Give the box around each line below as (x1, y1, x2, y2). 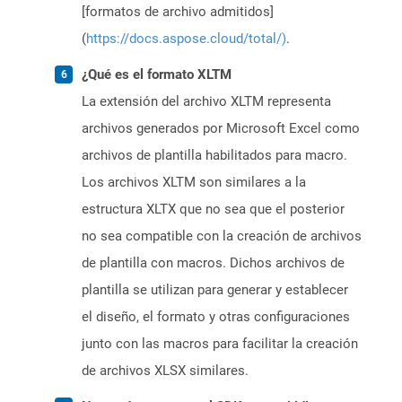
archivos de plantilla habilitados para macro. (82, 147, 347, 164)
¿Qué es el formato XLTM (82, 66, 232, 83)
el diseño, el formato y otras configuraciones (82, 309, 350, 326)
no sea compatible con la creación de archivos (82, 228, 362, 245)
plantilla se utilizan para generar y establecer (82, 282, 348, 299)
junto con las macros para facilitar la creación (82, 336, 358, 353)
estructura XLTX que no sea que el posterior (82, 201, 345, 218)
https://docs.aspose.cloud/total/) (86, 31, 286, 48)
